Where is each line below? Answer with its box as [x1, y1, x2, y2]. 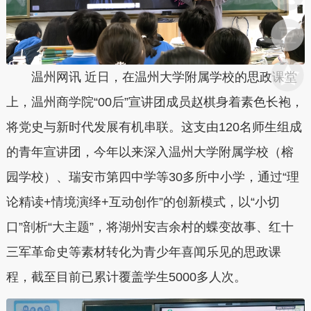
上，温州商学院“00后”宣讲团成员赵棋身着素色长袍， [6, 94, 303, 109]
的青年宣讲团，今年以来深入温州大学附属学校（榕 [6, 144, 294, 159]
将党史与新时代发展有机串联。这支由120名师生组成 [6, 119, 302, 134]
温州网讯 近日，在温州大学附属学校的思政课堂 [6, 69, 297, 84]
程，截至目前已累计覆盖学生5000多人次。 [6, 269, 246, 284]
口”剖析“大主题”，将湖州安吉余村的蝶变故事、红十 [6, 219, 294, 234]
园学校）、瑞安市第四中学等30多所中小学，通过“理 [6, 169, 299, 184]
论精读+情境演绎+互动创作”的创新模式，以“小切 [6, 194, 280, 209]
